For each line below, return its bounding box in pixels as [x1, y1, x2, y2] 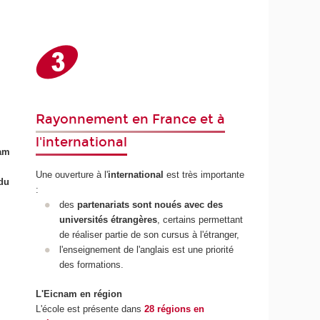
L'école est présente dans [36, 303, 145, 314]
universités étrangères [59, 214, 157, 226]
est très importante [166, 169, 245, 181]
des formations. [59, 259, 124, 271]
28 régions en [144, 303, 205, 314]
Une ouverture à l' [36, 169, 109, 181]
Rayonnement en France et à [36, 111, 226, 127]
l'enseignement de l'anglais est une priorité [59, 244, 234, 256]
